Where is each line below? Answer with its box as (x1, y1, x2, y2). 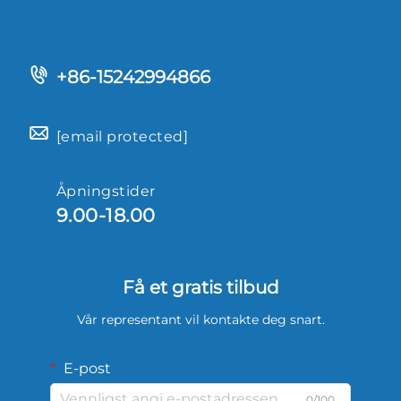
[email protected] (56, 127, 189, 145)
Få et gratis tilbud (122, 276, 279, 298)
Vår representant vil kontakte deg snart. (76, 311, 325, 328)
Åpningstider (56, 182, 156, 200)
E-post (60, 359, 111, 377)
